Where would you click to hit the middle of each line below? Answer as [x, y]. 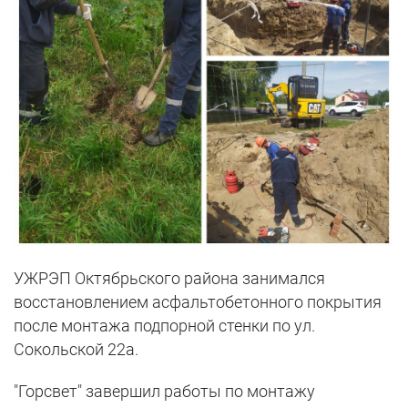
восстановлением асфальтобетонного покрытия [198, 302]
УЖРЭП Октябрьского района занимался [169, 279]
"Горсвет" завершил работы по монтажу [164, 392]
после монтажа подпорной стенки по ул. [164, 326]
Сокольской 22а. [76, 350]
